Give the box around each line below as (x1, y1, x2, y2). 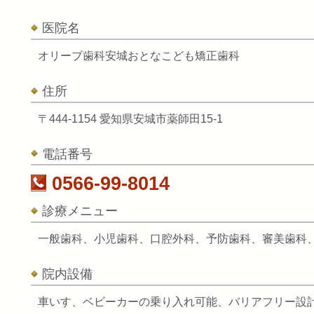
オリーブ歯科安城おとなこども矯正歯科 (38, 50, 240, 62)
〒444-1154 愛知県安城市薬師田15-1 (38, 112, 223, 125)
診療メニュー (42, 204, 118, 219)
